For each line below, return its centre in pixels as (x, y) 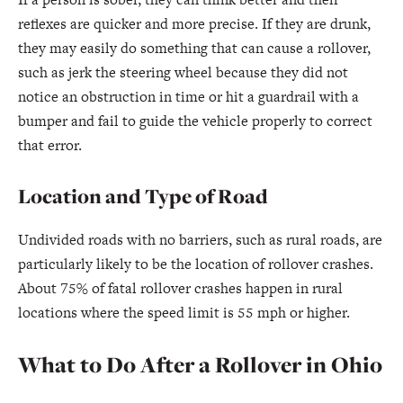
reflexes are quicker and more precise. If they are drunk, (194, 24)
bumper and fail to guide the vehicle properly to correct (195, 121)
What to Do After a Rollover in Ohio (200, 364)
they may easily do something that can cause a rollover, (194, 48)
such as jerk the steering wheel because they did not (183, 72)
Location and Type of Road (143, 196)
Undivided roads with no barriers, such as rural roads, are (200, 240)
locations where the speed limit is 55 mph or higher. (184, 313)
